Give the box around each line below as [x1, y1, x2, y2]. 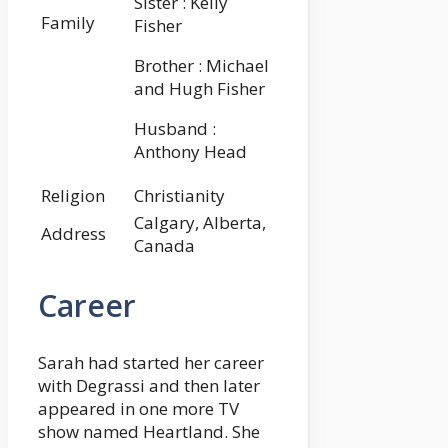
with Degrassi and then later [38, 373, 260, 397]
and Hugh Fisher [134, 77, 265, 101]
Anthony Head [134, 140, 247, 164]
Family [41, 11, 95, 35]
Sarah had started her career [38, 350, 264, 374]
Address [41, 222, 106, 246]
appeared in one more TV [38, 396, 239, 420]
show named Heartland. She [38, 419, 260, 443]
